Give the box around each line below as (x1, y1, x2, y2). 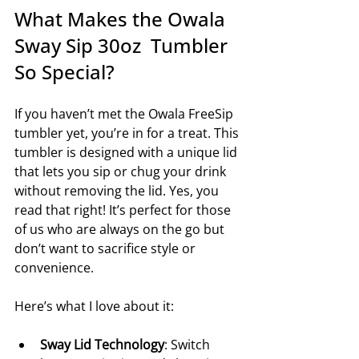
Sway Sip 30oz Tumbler (14, 31, 232, 58)
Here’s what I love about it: (14, 296, 174, 315)
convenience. (14, 258, 94, 276)
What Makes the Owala (14, 5, 230, 32)
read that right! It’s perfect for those (14, 200, 234, 219)
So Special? (14, 58, 115, 85)
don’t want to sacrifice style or (14, 239, 199, 257)
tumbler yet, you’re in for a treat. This (14, 123, 242, 142)
